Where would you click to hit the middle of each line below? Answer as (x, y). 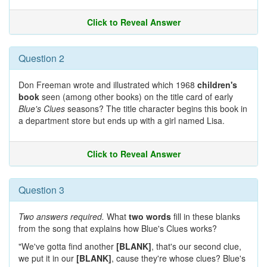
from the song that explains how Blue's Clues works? (118, 228)
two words (150, 216)
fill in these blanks (206, 216)
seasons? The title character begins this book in (156, 108)
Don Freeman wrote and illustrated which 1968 (108, 85)
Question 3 (41, 190)
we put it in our (47, 258)
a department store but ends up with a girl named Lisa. (122, 120)
